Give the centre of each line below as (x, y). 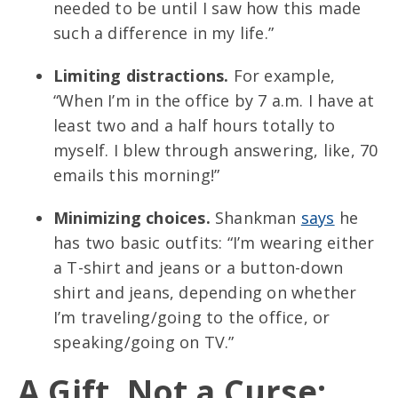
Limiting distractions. (143, 75)
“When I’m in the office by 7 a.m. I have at (214, 100)
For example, (284, 75)
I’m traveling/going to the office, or (192, 317)
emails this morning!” (137, 175)
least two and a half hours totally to (195, 125)
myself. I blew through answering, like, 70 (216, 150)
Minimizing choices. (134, 217)
